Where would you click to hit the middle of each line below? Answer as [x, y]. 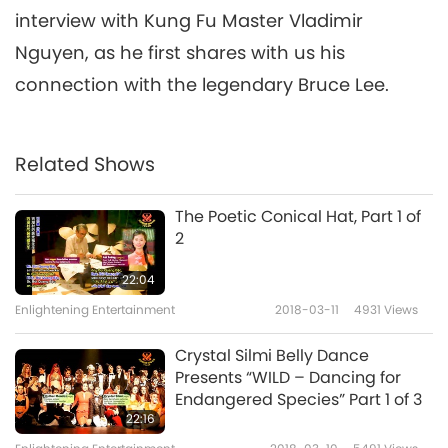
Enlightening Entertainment [95, 310]
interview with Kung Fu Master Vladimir [189, 21]
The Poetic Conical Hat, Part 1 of [298, 217]
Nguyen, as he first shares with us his [180, 53]
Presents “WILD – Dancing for [288, 378]
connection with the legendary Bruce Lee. [202, 85]
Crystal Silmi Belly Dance [272, 356]
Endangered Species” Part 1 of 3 [298, 400]
